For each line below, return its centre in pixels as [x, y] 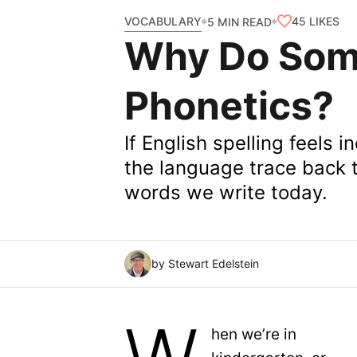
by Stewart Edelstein [206, 263]
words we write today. [226, 192]
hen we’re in [254, 334]
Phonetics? [229, 106]
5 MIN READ [240, 22]
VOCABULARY [163, 21]
